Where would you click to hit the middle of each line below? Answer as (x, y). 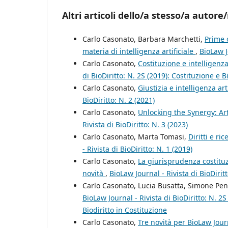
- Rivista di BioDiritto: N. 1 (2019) (137, 149)
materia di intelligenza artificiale (139, 51)
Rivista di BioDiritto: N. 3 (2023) (135, 124)
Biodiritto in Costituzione (125, 210)
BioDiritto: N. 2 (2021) (119, 100)
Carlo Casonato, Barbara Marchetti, (144, 39)
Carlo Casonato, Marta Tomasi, (135, 136)
